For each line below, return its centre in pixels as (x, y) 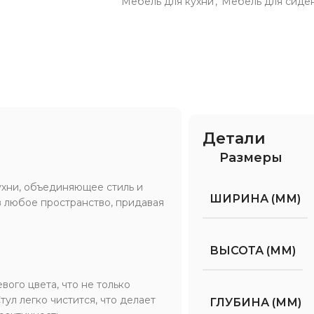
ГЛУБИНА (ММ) (256, 302)
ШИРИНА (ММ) (255, 198)
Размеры (251, 157)
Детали (234, 138)
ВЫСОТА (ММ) (253, 250)
